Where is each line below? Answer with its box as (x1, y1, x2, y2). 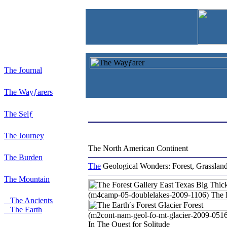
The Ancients (4, 196, 53, 205)
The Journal (4, 66, 42, 74)
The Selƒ (4, 109, 33, 118)
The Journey (4, 131, 44, 140)
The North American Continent (88, 144, 188, 153)
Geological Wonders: (101, 162, 172, 170)
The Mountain (4, 175, 50, 183)
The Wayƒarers (4, 88, 53, 96)
